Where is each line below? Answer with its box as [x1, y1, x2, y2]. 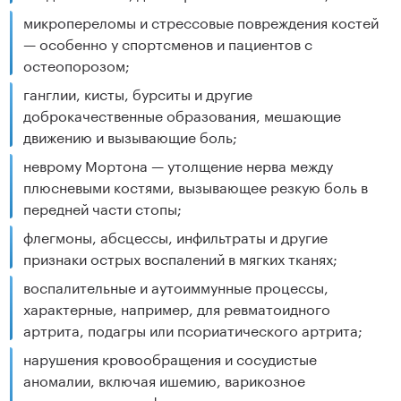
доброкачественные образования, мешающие [23, 103, 342, 126]
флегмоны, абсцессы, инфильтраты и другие [23, 225, 328, 248]
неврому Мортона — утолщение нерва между [23, 153, 334, 176]
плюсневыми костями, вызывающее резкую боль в [23, 175, 369, 198]
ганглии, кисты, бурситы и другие [23, 81, 253, 105]
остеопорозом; [23, 53, 131, 76]
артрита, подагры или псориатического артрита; [23, 318, 363, 341]
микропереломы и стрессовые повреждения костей [23, 10, 380, 33]
